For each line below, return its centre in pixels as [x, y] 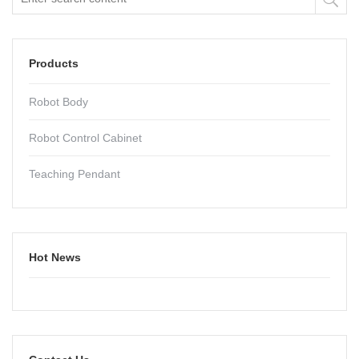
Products [54, 63]
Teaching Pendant [75, 173]
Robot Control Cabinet [85, 137]
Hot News [55, 257]
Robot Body [58, 101]
